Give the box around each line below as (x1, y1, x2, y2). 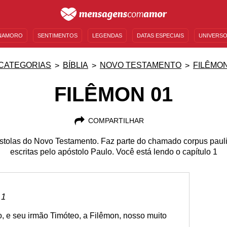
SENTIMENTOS (37, 32, 78, 39)
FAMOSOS (164, 52, 191, 58)
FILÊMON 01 (54, 83, 173, 105)
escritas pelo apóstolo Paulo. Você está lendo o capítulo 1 (10, 147, 217, 156)
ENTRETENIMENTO (97, 52, 149, 58)
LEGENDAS (92, 32, 122, 39)
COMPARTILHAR (88, 117, 144, 125)
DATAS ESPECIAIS (137, 32, 184, 39)
